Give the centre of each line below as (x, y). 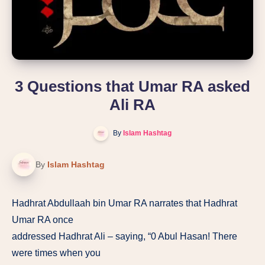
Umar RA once (43, 220)
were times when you (56, 253)
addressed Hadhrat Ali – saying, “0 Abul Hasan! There (125, 236)
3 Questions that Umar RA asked (132, 86)
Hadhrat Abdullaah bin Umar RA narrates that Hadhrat (125, 203)
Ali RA (132, 105)
